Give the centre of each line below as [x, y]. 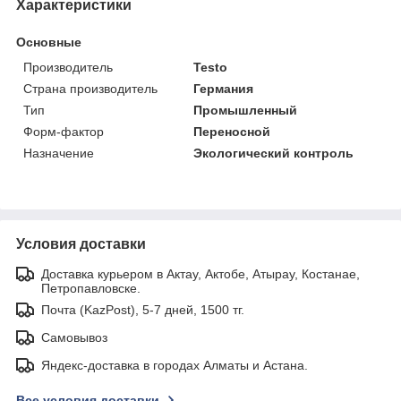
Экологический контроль [274, 153]
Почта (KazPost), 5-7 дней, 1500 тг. [143, 309]
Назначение [59, 153]
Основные [49, 42]
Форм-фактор [64, 131]
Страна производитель [90, 88]
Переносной [232, 131]
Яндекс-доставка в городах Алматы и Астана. [175, 365]
